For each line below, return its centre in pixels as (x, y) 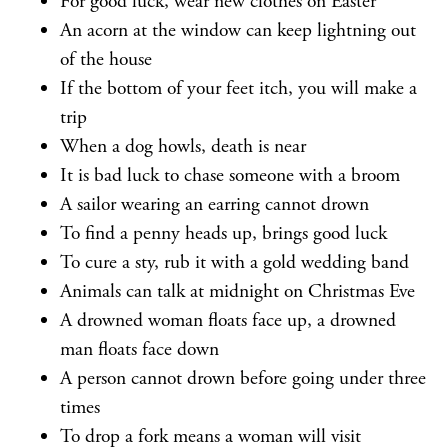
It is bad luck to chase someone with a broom (230, 175)
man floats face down (139, 349)
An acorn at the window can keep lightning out (238, 30)
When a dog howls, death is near (183, 146)
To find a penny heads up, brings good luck (223, 233)
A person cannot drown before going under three (243, 378)
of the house (106, 59)
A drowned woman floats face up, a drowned (228, 320)
